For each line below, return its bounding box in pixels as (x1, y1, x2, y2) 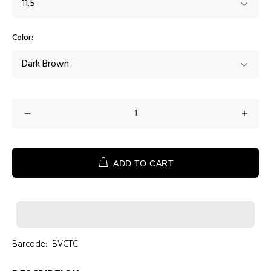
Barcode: (12, 237, 47, 252)
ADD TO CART (113, 158, 174, 168)
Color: (12, 31, 33, 45)
